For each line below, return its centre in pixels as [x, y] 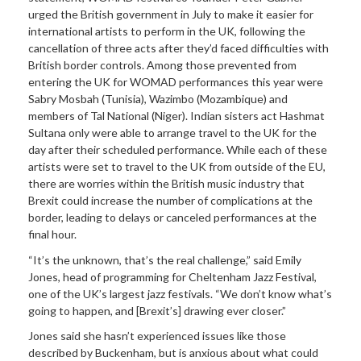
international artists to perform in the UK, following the [167, 31]
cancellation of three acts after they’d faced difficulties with [178, 48]
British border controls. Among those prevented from [162, 65]
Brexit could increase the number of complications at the [170, 201]
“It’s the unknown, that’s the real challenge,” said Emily [165, 259]
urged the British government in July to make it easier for [171, 15]
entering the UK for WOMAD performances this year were [176, 82]
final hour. [52, 234]
